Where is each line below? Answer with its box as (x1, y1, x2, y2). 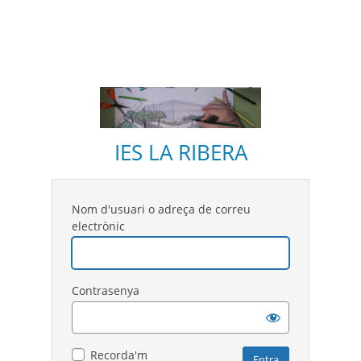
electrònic (72, 218, 125, 234)
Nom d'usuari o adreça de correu (72, 201, 251, 217)
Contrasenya (72, 282, 139, 298)
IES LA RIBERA (114, 137, 247, 167)
